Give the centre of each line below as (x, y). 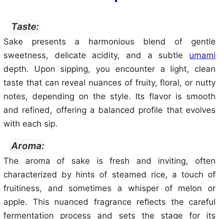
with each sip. (31, 124)
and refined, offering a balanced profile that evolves (109, 110)
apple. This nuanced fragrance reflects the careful (109, 202)
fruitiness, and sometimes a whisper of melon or (109, 188)
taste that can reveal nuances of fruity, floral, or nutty (109, 83)
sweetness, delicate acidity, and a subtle (96, 55)
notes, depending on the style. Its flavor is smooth (109, 96)
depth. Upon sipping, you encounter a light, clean (109, 69)
